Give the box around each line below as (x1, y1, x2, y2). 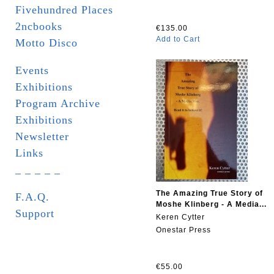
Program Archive (15, 97, 100, 109)
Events (15, 64, 49, 76)
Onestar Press (156, 226, 211, 234)
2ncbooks (15, 20, 62, 32)
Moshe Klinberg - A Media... (156, 200, 267, 209)
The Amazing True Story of (156, 189, 263, 198)
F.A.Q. (15, 191, 50, 203)
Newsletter (15, 130, 69, 143)
